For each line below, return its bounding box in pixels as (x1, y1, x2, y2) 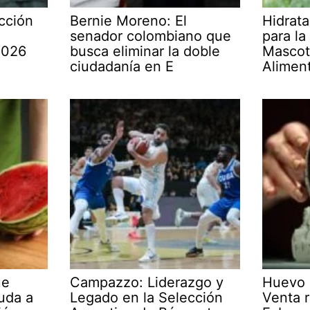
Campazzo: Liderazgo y (70, 273, 224, 291)
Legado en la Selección (70, 289, 224, 306)
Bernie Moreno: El (70, 12, 188, 30)
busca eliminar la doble (70, 43, 221, 60)
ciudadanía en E (70, 58, 174, 75)
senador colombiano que (70, 28, 232, 45)
